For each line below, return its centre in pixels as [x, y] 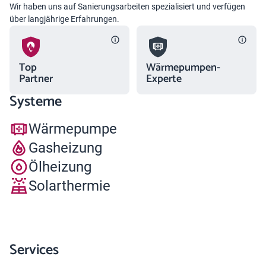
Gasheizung [65, 148]
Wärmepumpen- [183, 68]
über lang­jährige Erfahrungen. [64, 19]
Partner [36, 79]
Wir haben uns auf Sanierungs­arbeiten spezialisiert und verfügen [127, 7]
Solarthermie [69, 186]
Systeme [36, 102]
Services [34, 250]
